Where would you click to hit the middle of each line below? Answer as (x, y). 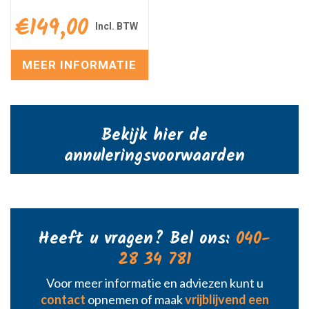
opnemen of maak (135, 299)
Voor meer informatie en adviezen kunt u (154, 282)
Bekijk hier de (154, 135)
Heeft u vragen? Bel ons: (137, 239)
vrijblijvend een (227, 299)
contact (63, 299)
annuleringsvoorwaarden (154, 156)
